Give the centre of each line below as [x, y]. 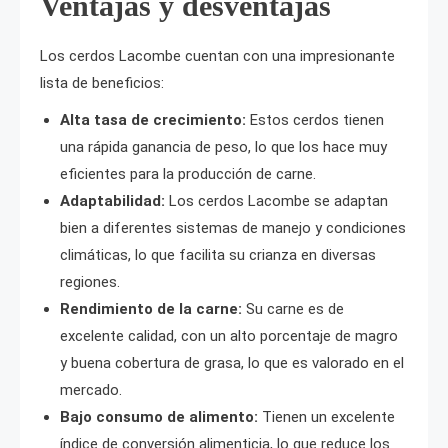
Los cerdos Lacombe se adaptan [276, 200]
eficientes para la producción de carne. [188, 173]
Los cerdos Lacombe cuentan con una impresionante [217, 55]
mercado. [91, 389]
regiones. [90, 281]
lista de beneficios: [102, 82]
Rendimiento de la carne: [151, 308]
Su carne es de [293, 308]
